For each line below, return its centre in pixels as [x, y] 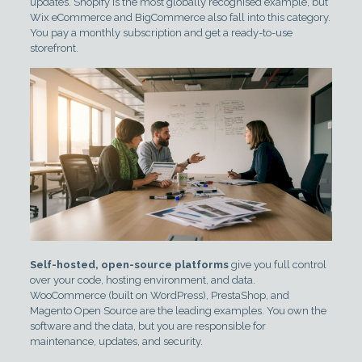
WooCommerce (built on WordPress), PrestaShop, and [159, 295]
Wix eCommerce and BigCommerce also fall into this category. [180, 17]
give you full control [277, 264]
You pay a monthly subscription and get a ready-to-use [161, 33]
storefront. [54, 48]
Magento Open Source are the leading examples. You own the [178, 310]
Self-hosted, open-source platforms [129, 264]
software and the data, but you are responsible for [147, 326]
